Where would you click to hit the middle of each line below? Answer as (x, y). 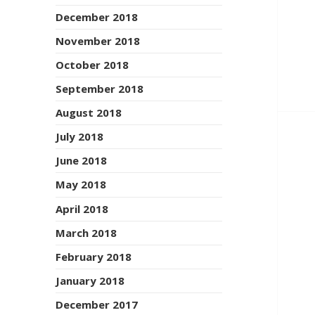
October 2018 (92, 65)
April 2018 (82, 208)
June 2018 (82, 161)
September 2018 (100, 89)
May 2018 (81, 185)
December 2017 (97, 304)
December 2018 (97, 17)
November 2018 (98, 41)
